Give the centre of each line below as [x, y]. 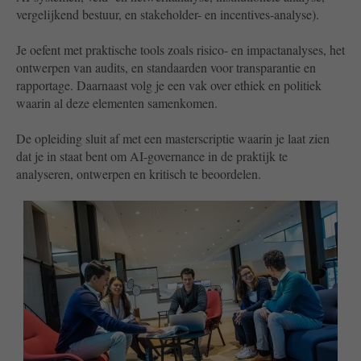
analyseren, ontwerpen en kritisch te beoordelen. [139, 173]
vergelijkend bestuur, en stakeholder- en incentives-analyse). [168, 14]
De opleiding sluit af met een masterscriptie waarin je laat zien [173, 138]
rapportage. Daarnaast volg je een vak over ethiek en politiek [169, 85]
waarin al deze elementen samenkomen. [117, 102]
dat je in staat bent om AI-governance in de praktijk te [152, 156]
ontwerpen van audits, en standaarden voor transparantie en [166, 67]
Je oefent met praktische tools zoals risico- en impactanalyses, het [180, 49]
